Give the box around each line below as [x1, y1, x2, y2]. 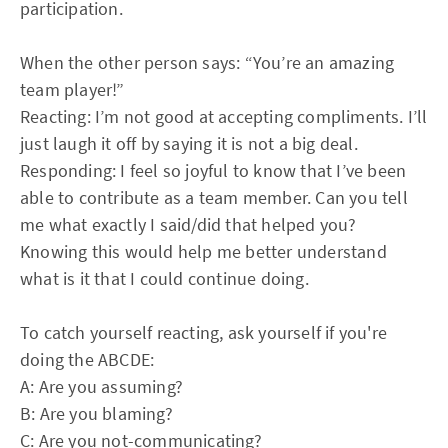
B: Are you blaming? [20, 402, 173, 425]
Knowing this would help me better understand [20, 240, 387, 263]
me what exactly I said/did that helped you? [20, 213, 357, 236]
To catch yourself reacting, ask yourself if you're [20, 321, 388, 344]
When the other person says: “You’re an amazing [20, 51, 395, 74]
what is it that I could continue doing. [20, 267, 309, 290]
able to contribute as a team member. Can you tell [20, 186, 408, 209]
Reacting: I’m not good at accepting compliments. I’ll [20, 105, 428, 128]
